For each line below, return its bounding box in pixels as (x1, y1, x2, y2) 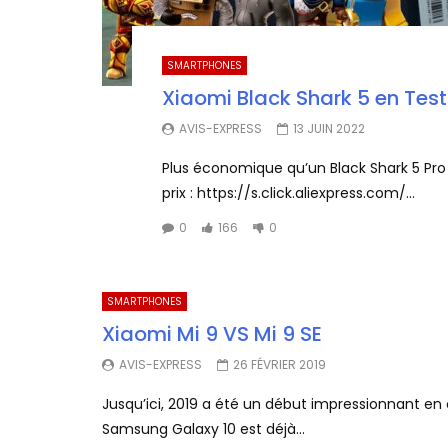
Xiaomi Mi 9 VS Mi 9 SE (102, 320, 322, 349)
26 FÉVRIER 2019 (233, 356, 326, 374)
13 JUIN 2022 (293, 119, 365, 137)
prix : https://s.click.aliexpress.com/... (162, 182, 415, 203)
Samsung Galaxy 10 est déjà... (102, 419, 305, 440)
